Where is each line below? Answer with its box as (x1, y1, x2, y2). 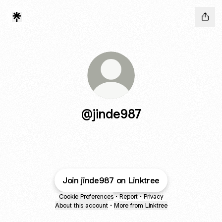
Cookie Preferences (59, 192, 113, 201)
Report (119, 192, 138, 201)
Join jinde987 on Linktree (62, 175, 160, 186)
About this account (55, 201, 108, 210)
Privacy (144, 192, 163, 201)
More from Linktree (113, 201, 167, 210)
